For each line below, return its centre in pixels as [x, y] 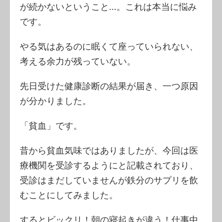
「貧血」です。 [51, 125]
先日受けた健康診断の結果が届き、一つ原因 [109, 86]
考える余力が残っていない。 [78, 61]
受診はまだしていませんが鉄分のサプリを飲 [109, 180]
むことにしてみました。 [69, 195]
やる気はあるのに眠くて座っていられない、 [109, 46]
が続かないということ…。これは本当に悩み [108, 6]
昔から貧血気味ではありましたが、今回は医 [109, 150]
